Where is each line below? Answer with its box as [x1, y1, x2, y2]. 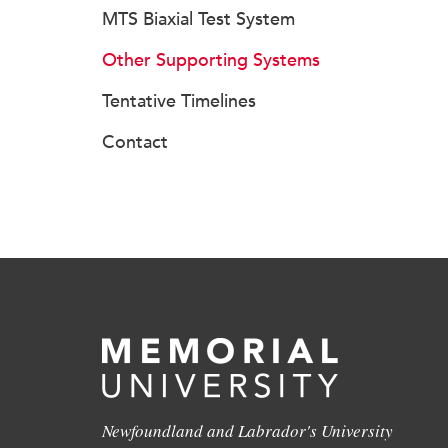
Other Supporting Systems [102, 49, 320, 71]
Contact [102, 131, 168, 153]
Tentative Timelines [102, 90, 256, 112]
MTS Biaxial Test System [102, 8, 295, 30]
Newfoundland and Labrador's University [102, 419, 393, 442]
